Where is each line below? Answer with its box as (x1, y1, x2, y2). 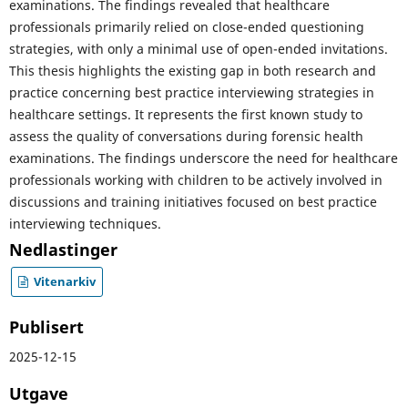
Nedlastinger (8, 239, 117, 261)
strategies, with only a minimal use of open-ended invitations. (8, 40, 388, 58)
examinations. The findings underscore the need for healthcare (8, 149, 398, 168)
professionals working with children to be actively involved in (8, 171, 382, 189)
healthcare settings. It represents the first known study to (8, 106, 362, 124)
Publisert (8, 316, 84, 339)
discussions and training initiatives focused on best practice (8, 193, 377, 211)
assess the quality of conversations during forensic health (8, 127, 363, 146)
